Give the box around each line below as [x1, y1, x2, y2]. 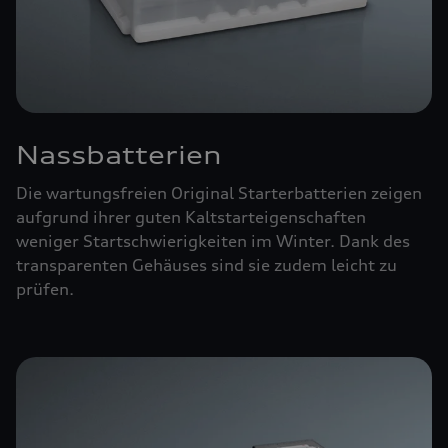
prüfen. [16, 279, 74, 299]
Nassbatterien [16, 140, 222, 170]
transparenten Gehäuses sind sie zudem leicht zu [16, 255, 397, 275]
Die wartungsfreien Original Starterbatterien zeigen [16, 183, 422, 203]
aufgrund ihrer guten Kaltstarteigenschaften [16, 207, 366, 227]
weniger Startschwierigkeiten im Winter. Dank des [16, 231, 410, 251]
